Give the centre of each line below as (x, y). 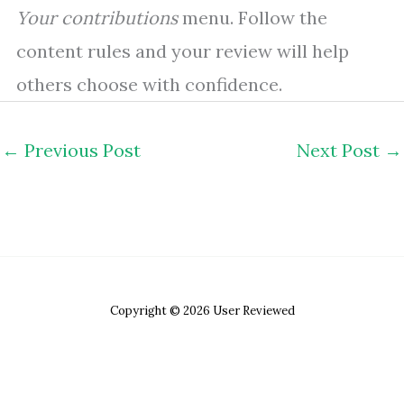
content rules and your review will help (183, 51)
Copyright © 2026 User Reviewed (202, 310)
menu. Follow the (252, 18)
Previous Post (80, 151)
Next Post (340, 151)
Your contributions (97, 18)
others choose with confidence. (149, 85)
